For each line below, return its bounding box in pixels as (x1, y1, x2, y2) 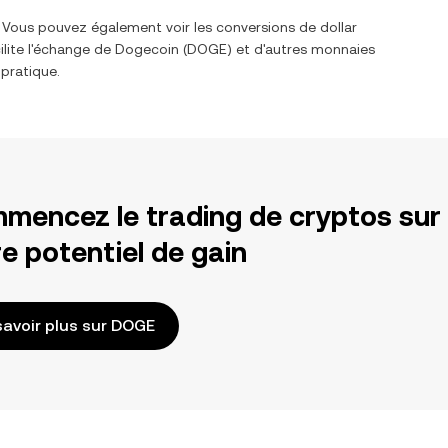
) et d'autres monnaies (227, 41, 375, 57)
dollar (320, 19, 357, 35)
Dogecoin (115, 41, 179, 57)
